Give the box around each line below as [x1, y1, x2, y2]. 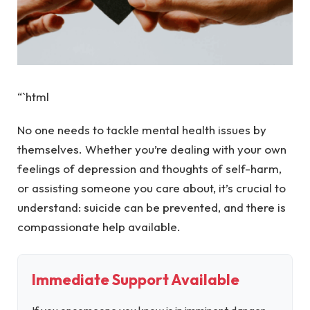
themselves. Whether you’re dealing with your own [17, 141, 286, 156]
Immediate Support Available [32, 269, 239, 289]
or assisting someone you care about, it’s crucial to [17, 180, 286, 195]
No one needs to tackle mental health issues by [17, 122, 266, 137]
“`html [17, 89, 49, 104]
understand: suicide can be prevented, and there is [17, 199, 286, 215]
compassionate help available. [17, 219, 181, 234]
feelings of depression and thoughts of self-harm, [17, 161, 282, 176]
